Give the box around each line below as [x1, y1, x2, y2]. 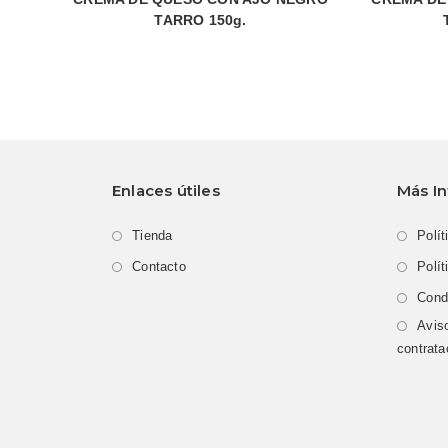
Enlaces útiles [112, 181, 220, 200]
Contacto [132, 259, 186, 274]
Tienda [132, 228, 173, 243]
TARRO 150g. [154, 11, 247, 28]
